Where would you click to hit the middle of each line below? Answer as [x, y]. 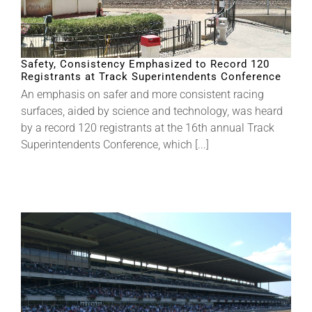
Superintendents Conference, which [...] [115, 144]
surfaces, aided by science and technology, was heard [152, 111]
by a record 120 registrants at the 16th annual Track [148, 127]
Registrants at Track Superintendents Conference [151, 76]
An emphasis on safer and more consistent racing [142, 94]
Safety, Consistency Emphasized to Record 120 [145, 64]
